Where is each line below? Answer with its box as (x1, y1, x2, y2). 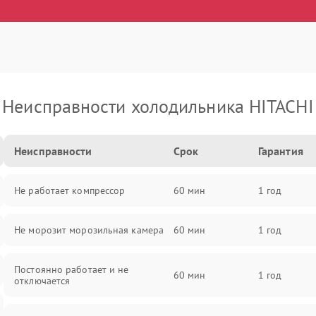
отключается (14, 274, 71, 287)
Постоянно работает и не (14, 263, 129, 276)
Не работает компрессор (14, 184, 126, 197)
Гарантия (257, 144, 303, 158)
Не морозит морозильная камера (14, 224, 164, 236)
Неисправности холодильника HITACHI (2, 95, 314, 118)
